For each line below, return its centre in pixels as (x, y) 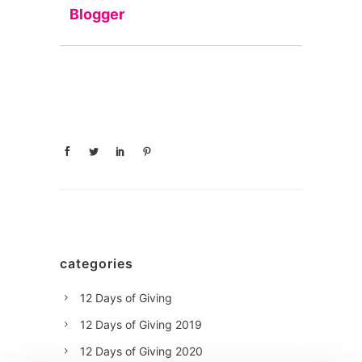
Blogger (97, 14)
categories (97, 263)
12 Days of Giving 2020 (141, 351)
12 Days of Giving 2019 (141, 324)
